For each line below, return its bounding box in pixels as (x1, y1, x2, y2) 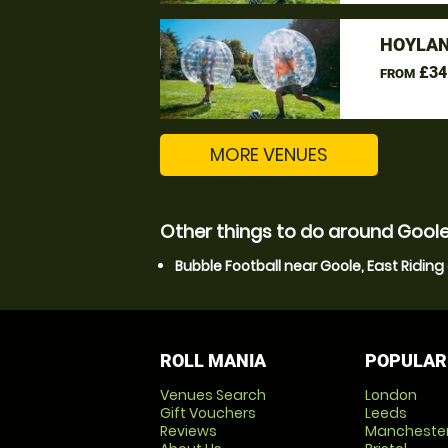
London (364, 385, 417, 405)
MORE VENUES (210, 142, 328, 167)
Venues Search (160, 385, 266, 405)
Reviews (160, 421, 217, 441)
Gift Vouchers (160, 403, 256, 423)
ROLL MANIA (160, 350, 266, 371)
